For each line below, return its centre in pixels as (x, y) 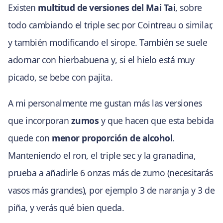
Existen (23, 7)
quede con (30, 138)
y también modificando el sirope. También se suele (108, 42)
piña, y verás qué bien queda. (66, 208)
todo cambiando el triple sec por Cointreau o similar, (111, 25)
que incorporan (40, 121)
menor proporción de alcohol (112, 138)
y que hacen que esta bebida (156, 121)
